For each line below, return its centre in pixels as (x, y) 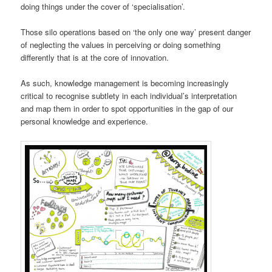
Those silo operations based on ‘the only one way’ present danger (136, 32)
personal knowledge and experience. (85, 121)
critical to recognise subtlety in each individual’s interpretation (129, 96)
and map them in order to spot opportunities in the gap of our (127, 109)
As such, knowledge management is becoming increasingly (125, 83)
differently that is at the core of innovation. (95, 58)
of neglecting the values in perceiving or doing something (121, 45)
